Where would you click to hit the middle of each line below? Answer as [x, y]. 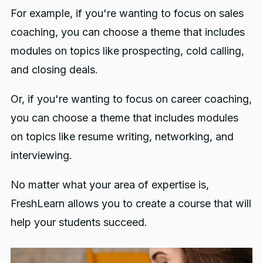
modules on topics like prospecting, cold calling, [127, 51]
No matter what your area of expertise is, [109, 185]
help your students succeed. [79, 222]
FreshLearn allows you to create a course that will [131, 204]
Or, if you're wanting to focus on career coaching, [131, 99]
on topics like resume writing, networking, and [122, 137]
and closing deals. [54, 70]
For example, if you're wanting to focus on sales [127, 14]
